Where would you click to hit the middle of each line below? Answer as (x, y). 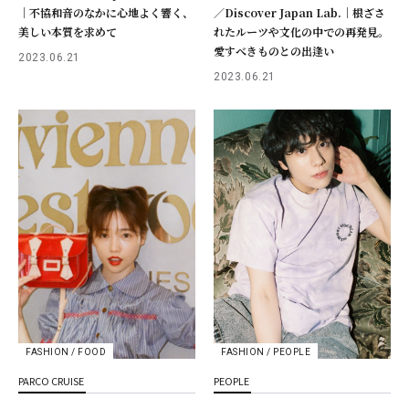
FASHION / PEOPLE (266, 351)
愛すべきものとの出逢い (274, 51)
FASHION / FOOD (66, 352)
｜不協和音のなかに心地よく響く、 (106, 12)
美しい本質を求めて (68, 31)
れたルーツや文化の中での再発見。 (301, 31)
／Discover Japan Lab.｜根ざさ (299, 12)
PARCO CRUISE (51, 381)
